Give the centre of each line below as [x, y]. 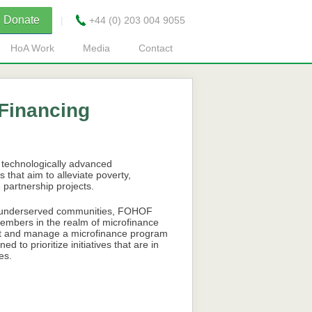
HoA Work [32, 48]
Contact [156, 48]
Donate [22, 20]
